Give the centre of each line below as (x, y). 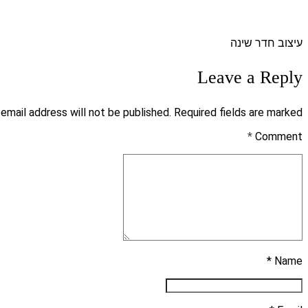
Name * (288, 261)
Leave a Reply (250, 77)
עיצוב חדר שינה (266, 43)
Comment (279, 136)
